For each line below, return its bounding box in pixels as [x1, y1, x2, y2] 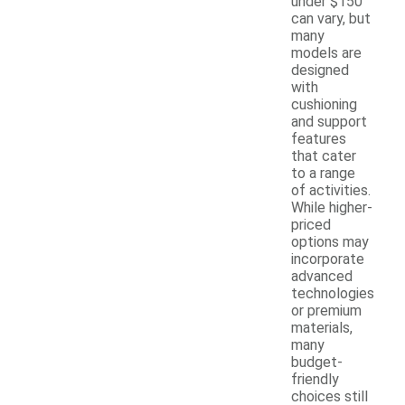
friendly [291, 371, 339, 389]
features [291, 130, 346, 148]
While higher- [291, 199, 372, 217]
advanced [291, 268, 353, 286]
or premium [291, 302, 362, 320]
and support [291, 113, 367, 131]
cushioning [291, 96, 357, 114]
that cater [291, 147, 356, 165]
